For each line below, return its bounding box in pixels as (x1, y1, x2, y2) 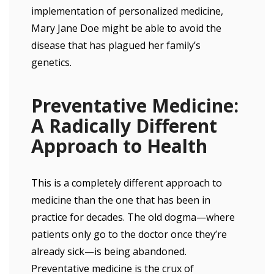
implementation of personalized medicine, (31, 4, 223, 18)
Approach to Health (31, 133, 207, 158)
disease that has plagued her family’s (31, 39, 201, 52)
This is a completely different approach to (31, 176, 222, 190)
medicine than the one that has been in (31, 193, 210, 207)
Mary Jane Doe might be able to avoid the (31, 21, 221, 35)
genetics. (31, 56, 72, 69)
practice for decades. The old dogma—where (31, 210, 235, 224)
